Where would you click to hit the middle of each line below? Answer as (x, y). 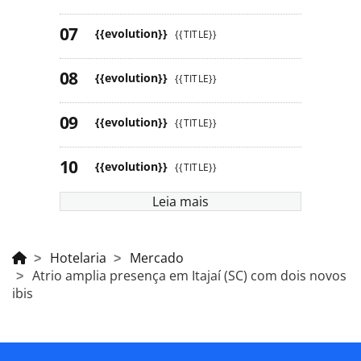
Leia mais (180, 202)
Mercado (157, 258)
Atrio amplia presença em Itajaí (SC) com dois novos (189, 276)
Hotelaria (78, 258)
